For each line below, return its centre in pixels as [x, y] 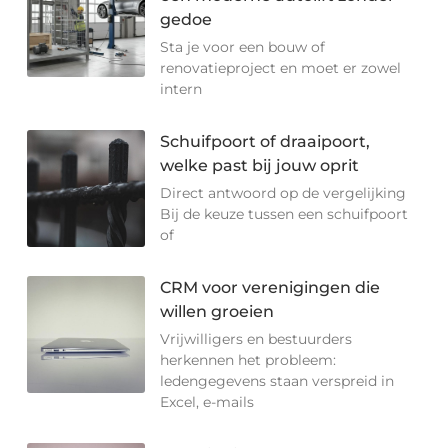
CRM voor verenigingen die [270, 287]
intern [181, 88]
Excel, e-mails [207, 401]
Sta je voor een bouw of [243, 46]
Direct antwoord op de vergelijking [283, 192]
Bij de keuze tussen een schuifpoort [284, 213]
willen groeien [217, 311]
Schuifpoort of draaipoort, [265, 141]
